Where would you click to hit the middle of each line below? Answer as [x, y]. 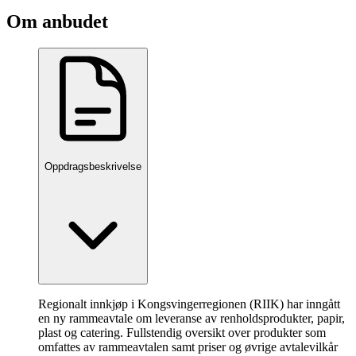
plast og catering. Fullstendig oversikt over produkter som [182, 333]
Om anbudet [57, 21]
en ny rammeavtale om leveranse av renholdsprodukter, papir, [192, 319]
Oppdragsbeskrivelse [93, 166]
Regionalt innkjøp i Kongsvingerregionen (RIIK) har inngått [189, 304]
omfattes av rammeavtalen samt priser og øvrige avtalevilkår [188, 347]
